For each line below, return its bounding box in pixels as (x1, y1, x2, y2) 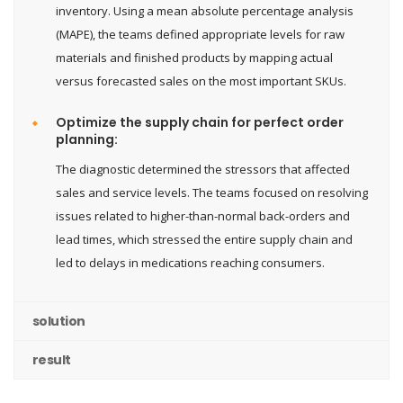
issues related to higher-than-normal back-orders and (56, 207, 350, 224)
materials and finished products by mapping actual (56, 49, 333, 66)
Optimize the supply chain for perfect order (56, 112, 344, 131)
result (32, 350, 71, 369)
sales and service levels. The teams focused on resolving (56, 184, 368, 201)
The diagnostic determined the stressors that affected (56, 160, 350, 177)
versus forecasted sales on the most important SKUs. (56, 72, 346, 89)
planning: (56, 130, 118, 148)
